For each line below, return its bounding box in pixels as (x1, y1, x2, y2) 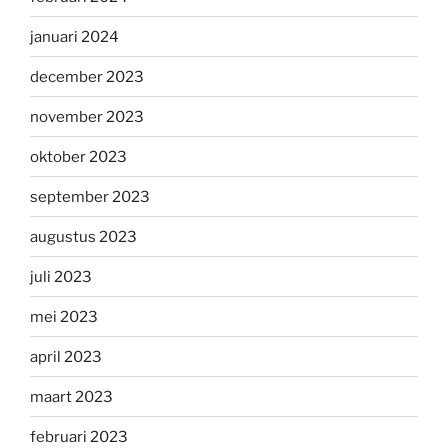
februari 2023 (30, 427, 128, 446)
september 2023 (30, 187, 150, 206)
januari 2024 (30, 27, 119, 46)
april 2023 (30, 347, 102, 366)
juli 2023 (30, 267, 92, 286)
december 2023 (30, 67, 144, 86)
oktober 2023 (30, 147, 127, 166)
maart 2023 (30, 387, 113, 406)
